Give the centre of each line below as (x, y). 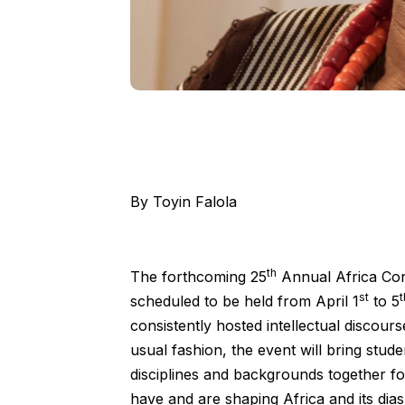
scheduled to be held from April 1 (244, 301)
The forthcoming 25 (198, 276)
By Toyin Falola (183, 202)
